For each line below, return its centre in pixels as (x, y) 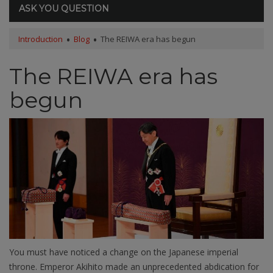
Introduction (41, 39)
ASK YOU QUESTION (64, 9)
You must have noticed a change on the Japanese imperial (124, 252)
